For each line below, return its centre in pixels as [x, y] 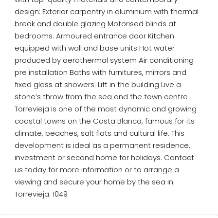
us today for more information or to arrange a [97, 170]
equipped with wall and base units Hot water [95, 48]
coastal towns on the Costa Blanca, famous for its [105, 121]
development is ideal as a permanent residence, [102, 145]
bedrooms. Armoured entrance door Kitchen [94, 36]
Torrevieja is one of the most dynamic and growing [106, 109]
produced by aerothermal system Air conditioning [104, 60]
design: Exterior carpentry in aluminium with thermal [107, 11]
